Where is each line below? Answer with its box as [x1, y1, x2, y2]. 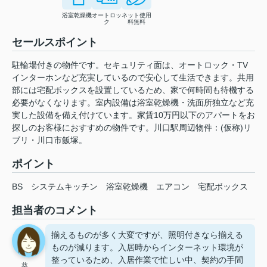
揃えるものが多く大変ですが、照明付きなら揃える [51, 230, 243, 240]
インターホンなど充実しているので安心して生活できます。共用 [12, 73, 254, 83]
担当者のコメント [12, 204, 98, 217]
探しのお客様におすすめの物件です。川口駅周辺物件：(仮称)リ [12, 123, 252, 133]
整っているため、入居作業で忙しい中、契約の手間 [51, 255, 243, 265]
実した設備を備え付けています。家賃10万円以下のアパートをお [12, 110, 255, 120]
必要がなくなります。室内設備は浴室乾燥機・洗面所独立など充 [12, 98, 254, 108]
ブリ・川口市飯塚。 [12, 135, 87, 145]
